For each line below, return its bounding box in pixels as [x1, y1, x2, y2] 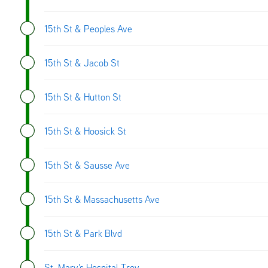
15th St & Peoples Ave [44, 22, 132, 35]
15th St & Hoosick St [44, 124, 126, 137]
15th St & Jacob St [44, 56, 120, 69]
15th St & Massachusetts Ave [44, 193, 160, 205]
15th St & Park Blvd [44, 227, 122, 239]
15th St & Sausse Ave [44, 159, 130, 171]
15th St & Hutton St [44, 90, 121, 103]
